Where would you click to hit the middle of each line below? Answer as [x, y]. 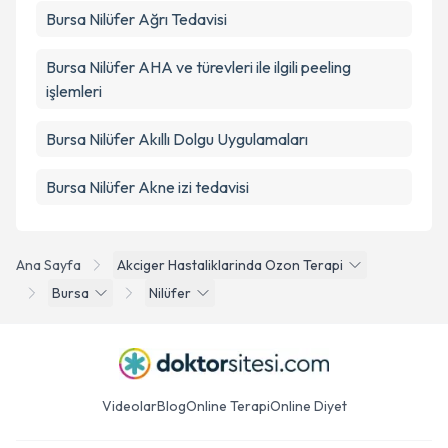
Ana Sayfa [48, 265]
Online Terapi [227, 406]
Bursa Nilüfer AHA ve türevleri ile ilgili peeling [198, 67]
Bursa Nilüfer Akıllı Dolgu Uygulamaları [177, 139]
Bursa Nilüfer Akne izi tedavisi [147, 187]
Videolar [129, 406]
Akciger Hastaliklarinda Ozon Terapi [230, 265]
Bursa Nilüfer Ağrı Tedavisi [136, 19]
